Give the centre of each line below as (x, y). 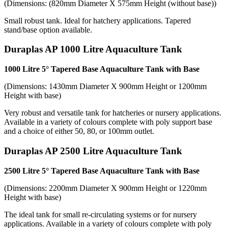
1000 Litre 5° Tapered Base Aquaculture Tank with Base (102, 69)
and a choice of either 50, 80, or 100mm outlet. (79, 131)
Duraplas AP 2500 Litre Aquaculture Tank (93, 151)
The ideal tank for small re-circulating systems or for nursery (101, 214)
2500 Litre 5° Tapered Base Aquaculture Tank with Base (102, 170)
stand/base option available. (48, 30)
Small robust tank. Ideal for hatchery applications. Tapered (97, 20)
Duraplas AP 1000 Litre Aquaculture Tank (93, 49)
